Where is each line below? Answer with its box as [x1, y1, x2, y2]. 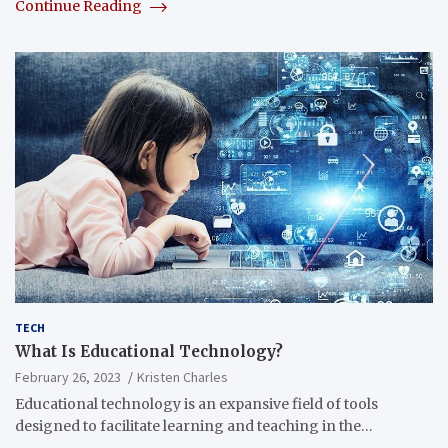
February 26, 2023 [15, 368, 121, 387]
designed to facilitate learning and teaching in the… [15, 417, 373, 436]
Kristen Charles [137, 368, 228, 387]
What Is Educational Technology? [15, 342, 283, 362]
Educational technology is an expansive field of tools [15, 395, 378, 414]
